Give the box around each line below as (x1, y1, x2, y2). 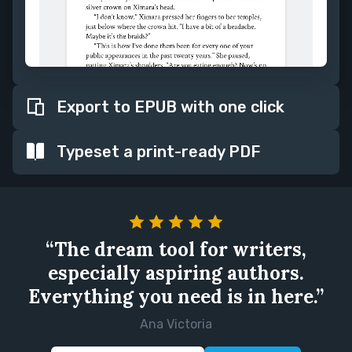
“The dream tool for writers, (46, 237, 306, 262)
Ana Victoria (140, 317, 212, 332)
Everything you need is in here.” (28, 284, 324, 310)
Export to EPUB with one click (53, 97, 284, 117)
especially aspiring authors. (48, 261, 304, 286)
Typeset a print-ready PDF (53, 142, 260, 162)
